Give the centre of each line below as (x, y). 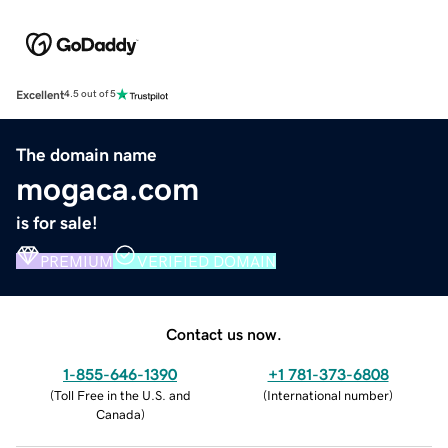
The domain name (86, 154)
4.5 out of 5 (90, 94)
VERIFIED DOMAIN (206, 260)
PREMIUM (76, 260)
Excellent (40, 94)
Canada (118, 414)
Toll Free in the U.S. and (122, 395)
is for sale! (57, 222)
